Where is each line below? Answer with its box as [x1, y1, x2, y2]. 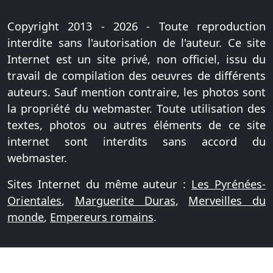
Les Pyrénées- [191, 177, 266, 191]
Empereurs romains [50, 210, 154, 224]
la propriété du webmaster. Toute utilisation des [7, 101, 266, 116]
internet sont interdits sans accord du [7, 134, 266, 149]
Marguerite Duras [74, 193, 175, 208]
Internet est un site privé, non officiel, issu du [7, 52, 266, 66]
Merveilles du [188, 193, 266, 208]
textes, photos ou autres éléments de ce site [7, 118, 266, 132]
